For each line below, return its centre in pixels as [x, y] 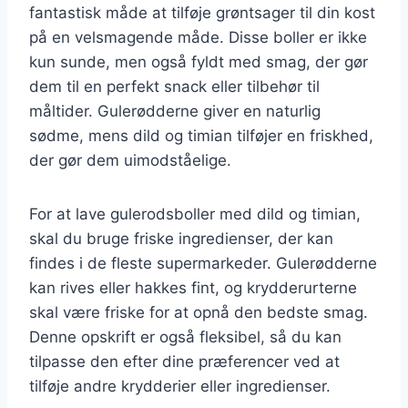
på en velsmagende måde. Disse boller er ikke [198, 37]
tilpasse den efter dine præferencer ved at [184, 361]
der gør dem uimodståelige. [130, 160]
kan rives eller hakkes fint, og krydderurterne [193, 287]
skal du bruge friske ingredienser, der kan [181, 238]
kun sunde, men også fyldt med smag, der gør [199, 61]
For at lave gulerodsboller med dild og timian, [195, 214]
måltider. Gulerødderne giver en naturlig [175, 111]
